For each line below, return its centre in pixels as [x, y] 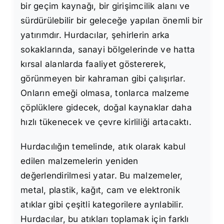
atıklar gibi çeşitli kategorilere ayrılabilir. [102, 204]
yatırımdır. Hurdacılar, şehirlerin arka [95, 35]
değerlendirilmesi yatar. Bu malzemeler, [102, 175]
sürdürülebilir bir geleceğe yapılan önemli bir [112, 20]
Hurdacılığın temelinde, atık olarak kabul [103, 146]
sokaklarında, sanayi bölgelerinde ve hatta [108, 49]
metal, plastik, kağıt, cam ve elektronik [100, 190]
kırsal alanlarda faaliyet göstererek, [93, 64]
